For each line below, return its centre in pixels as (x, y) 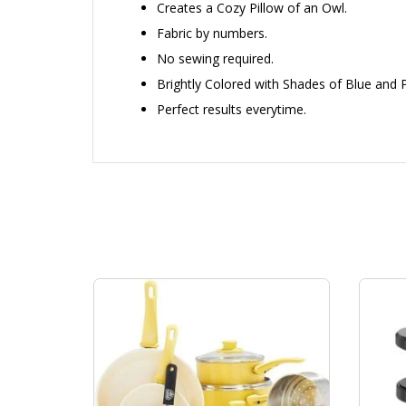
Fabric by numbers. (212, 33)
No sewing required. (215, 58)
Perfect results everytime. (232, 109)
